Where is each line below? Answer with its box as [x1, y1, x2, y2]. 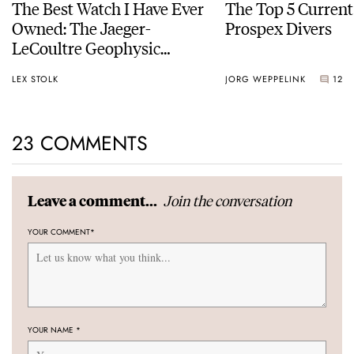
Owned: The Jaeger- [12, 16, 151, 40]
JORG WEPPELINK [225, 72, 306, 85]
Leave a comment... [28, 191, 160, 210]
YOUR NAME [28, 324, 76, 337]
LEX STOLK [12, 72, 58, 85]
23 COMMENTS [12, 129, 148, 158]
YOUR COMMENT [28, 226, 90, 239]
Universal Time [12, 55, 120, 79]
